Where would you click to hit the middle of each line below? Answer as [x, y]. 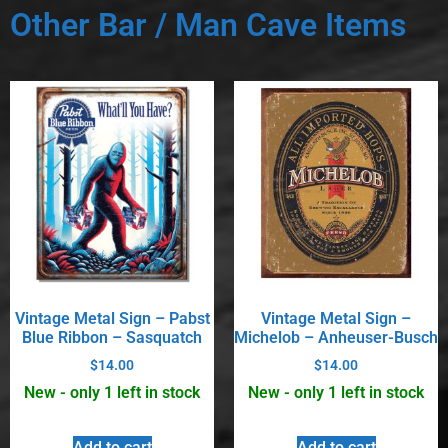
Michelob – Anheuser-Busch [336, 337]
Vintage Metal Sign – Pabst [112, 318]
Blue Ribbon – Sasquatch [112, 337]
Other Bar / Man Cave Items [208, 24]
